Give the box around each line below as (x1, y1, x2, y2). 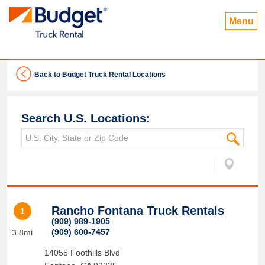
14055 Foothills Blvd (44, 248, 120, 257)
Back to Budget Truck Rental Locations (34, 70, 166, 79)
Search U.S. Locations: (21, 112, 150, 125)
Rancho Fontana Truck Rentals (51, 204, 224, 217)
